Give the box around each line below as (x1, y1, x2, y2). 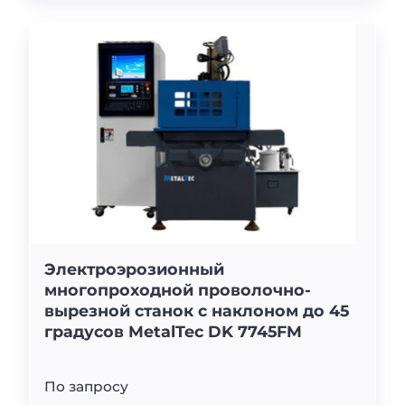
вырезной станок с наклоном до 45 (44, 301, 349, 321)
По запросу (44, 377, 136, 395)
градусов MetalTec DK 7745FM (44, 322, 302, 342)
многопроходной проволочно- (44, 280, 311, 300)
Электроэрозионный (44, 259, 224, 279)
